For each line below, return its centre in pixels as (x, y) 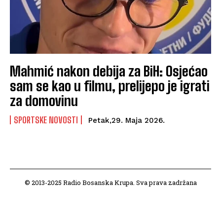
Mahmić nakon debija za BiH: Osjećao (109, 71)
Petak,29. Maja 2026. (127, 120)
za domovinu (44, 100)
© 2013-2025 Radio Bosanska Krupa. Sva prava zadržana (110, 182)
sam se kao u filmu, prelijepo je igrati (110, 86)
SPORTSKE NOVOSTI (46, 120)
